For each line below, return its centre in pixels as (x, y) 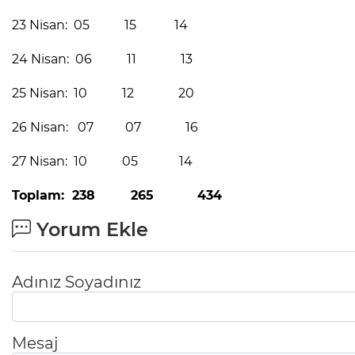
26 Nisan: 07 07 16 (105, 128)
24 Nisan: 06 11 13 (102, 59)
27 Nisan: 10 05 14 (102, 162)
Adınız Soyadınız (76, 282)
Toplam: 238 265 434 (121, 196)
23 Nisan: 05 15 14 (100, 25)
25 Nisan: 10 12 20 (103, 94)
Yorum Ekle (90, 230)
